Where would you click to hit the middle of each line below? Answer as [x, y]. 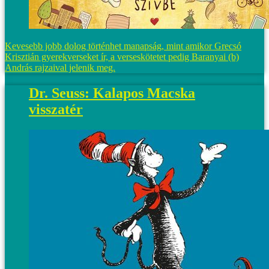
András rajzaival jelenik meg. [60, 67]
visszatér [56, 109]
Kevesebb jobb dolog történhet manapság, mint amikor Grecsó [123, 46]
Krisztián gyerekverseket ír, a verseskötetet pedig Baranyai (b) [122, 56]
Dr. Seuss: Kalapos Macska [112, 93]
